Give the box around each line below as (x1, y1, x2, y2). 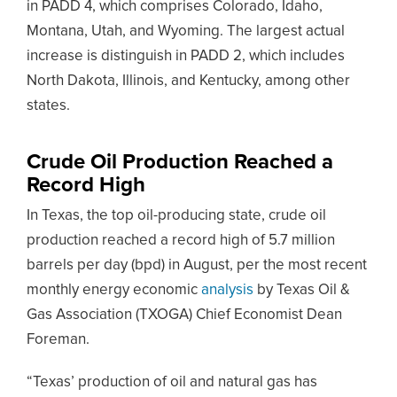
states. (27, 98, 70, 113)
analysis (198, 283, 253, 298)
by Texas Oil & (253, 283, 350, 298)
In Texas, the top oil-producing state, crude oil (27, 208, 326, 223)
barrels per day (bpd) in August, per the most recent (27, 258, 367, 273)
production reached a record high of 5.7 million (27, 233, 335, 248)
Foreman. (27, 332, 90, 347)
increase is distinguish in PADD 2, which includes (27, 49, 345, 64)
